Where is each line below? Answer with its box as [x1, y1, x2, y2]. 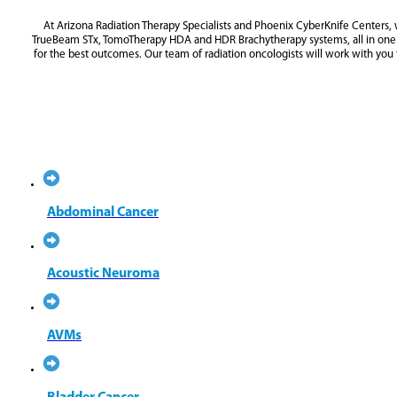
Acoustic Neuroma [47, 267, 160, 282]
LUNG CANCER [25, 88, 96, 100]
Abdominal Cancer [47, 205, 159, 220]
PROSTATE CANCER [25, 120, 115, 132]
